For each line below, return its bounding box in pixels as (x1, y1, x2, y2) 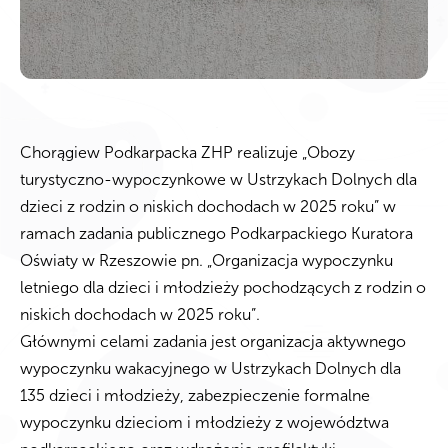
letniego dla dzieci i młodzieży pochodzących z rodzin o (20, 278, 426, 298)
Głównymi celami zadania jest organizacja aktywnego (20, 332, 406, 352)
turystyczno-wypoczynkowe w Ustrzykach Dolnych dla (20, 170, 417, 190)
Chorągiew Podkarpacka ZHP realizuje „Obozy (20, 143, 355, 163)
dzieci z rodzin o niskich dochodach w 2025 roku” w (20, 197, 396, 217)
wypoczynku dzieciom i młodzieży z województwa (20, 413, 389, 433)
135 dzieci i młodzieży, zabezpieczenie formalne (20, 386, 370, 406)
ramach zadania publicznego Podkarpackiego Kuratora (20, 224, 413, 244)
